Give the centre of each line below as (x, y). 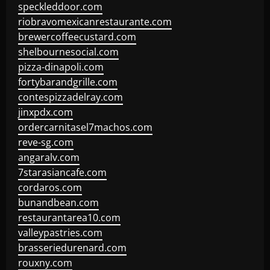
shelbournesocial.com (68, 52)
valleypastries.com (60, 233)
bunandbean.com (58, 202)
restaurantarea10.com (69, 218)
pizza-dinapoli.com (61, 67)
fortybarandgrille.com (68, 82)
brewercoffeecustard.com (77, 37)
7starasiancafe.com (62, 172)
